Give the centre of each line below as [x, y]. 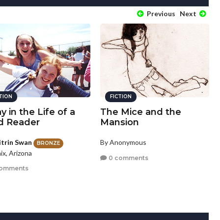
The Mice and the [140, 112]
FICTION [121, 97]
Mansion [119, 123]
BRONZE [49, 143]
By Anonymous [123, 142]
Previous [160, 14]
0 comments [127, 158]
